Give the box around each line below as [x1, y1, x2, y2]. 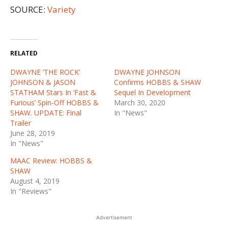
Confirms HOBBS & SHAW [114, 77, 201, 87]
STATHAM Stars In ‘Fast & [10, 87, 96, 97]
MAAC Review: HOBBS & [10, 155, 92, 165]
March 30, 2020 [114, 97, 165, 107]
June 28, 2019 [10, 128, 55, 138]
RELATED [10, 48, 38, 58]
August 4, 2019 [10, 176, 60, 186]
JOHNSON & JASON [10, 77, 75, 87]
